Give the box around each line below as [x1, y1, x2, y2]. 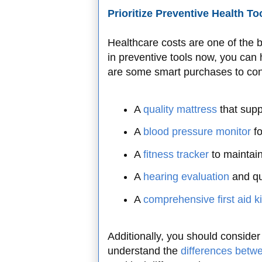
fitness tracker [143, 148, 209, 160]
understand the [108, 245, 181, 257]
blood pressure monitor [143, 126, 251, 138]
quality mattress [143, 103, 217, 115]
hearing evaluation [143, 171, 229, 183]
